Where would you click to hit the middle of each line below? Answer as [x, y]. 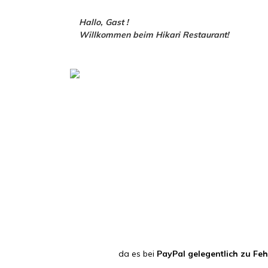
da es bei [138, 254]
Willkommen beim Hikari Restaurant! [154, 35]
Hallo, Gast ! [104, 22]
